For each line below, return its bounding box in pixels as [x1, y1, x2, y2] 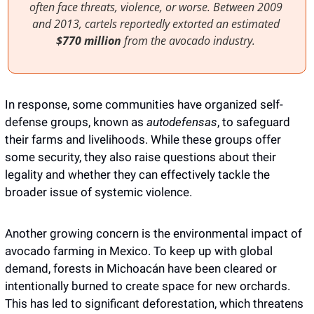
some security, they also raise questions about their [5, 149, 276, 164]
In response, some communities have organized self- [5, 97, 283, 111]
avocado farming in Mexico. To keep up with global [5, 243, 273, 258]
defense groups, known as [5, 114, 146, 129]
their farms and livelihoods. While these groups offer [5, 132, 281, 146]
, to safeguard [217, 114, 290, 129]
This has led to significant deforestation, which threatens [5, 296, 303, 310]
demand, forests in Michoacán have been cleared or [5, 261, 277, 275]
